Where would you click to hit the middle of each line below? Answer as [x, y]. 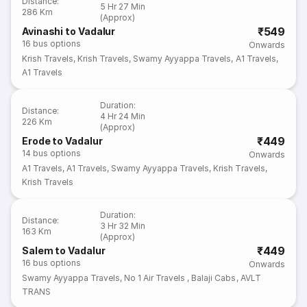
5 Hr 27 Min [123, 7]
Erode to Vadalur [62, 141]
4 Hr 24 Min [123, 116]
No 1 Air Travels [156, 278]
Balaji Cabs [214, 278]
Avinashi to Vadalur [69, 31]
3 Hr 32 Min [123, 226]
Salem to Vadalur [64, 250]
